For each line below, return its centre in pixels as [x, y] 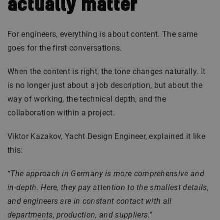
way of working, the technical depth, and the [87, 99]
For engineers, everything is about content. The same [103, 34]
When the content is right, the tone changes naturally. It [107, 71]
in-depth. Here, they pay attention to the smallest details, [108, 187]
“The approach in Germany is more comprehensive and [106, 174]
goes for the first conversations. [65, 48]
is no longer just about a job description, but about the [105, 85]
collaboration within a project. [61, 113]
